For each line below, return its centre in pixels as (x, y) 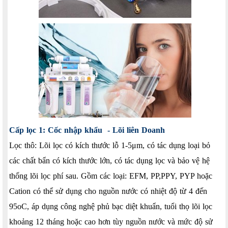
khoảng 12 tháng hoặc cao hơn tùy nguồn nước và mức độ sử (111, 221)
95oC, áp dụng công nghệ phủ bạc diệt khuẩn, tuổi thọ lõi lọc (111, 206)
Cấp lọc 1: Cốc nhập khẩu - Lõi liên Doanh (87, 130)
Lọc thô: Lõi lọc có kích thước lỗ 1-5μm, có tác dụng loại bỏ (110, 145)
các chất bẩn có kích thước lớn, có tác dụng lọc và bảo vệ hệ (109, 160)
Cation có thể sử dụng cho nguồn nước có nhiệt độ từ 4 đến (108, 191)
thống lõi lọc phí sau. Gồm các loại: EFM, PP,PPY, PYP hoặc (111, 176)
